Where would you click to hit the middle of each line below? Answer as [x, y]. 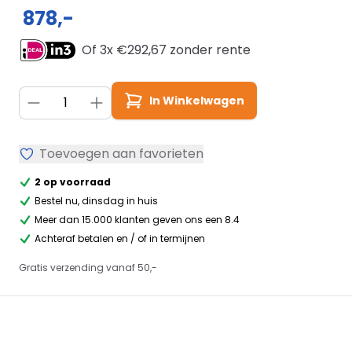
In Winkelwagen [197, 100]
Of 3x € [104, 50]
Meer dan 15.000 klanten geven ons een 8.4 [137, 220]
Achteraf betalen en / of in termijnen [120, 239]
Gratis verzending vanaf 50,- [88, 268]
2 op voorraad [73, 182]
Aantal [38, 95]
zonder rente [209, 50]
